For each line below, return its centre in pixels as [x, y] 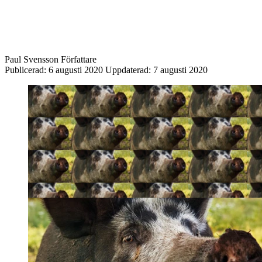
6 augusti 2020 [76, 70]
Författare [79, 59]
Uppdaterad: [129, 70]
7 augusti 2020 [180, 70]
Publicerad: [27, 70]
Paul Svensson [32, 59]
